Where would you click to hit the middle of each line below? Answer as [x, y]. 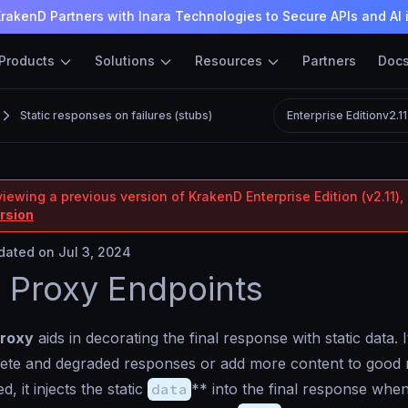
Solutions [127, 61]
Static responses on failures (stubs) [116, 115]
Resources [230, 61]
